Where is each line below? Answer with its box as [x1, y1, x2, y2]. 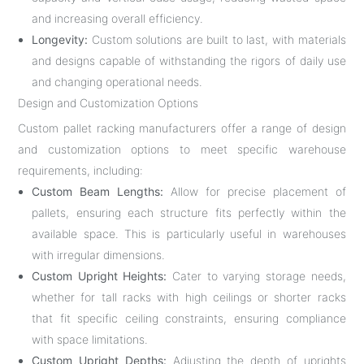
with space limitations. [32, 331, 149, 346]
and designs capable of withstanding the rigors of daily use [32, 53, 346, 67]
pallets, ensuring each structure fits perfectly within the [32, 205, 346, 219]
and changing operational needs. [32, 74, 203, 89]
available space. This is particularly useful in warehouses [32, 226, 346, 240]
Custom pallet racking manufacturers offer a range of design [18, 120, 346, 135]
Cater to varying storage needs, [167, 268, 346, 283]
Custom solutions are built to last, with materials [88, 32, 346, 46]
